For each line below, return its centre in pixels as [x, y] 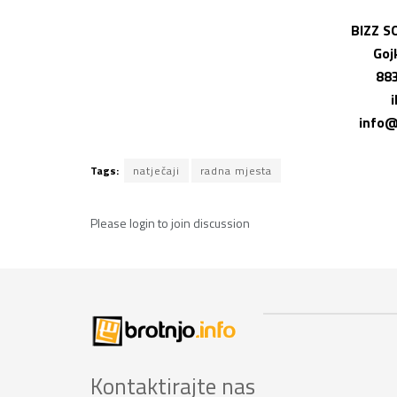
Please [110, 223]
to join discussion [202, 223]
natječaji [156, 171]
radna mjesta [236, 171]
